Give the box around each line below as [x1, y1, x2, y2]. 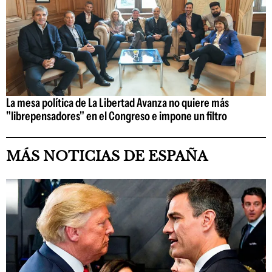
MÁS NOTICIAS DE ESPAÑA [6, 148, 208, 165]
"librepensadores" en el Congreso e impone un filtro [6, 109, 227, 124]
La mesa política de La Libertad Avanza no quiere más [6, 95, 229, 110]
